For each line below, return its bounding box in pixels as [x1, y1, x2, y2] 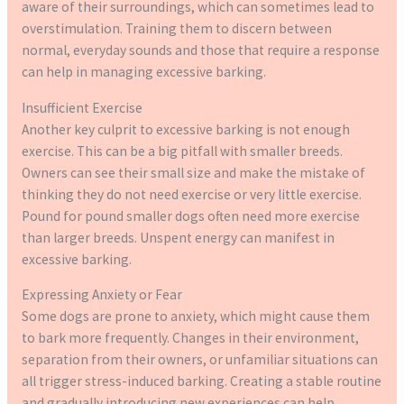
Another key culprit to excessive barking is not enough [21, 120, 350, 138]
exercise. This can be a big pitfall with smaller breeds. [21, 142, 343, 160]
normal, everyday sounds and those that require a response [21, 41, 380, 60]
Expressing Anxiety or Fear [21, 286, 182, 304]
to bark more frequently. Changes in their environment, [21, 329, 359, 347]
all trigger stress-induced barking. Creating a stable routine [21, 372, 381, 390]
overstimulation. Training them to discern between [21, 20, 332, 38]
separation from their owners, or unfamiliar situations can [21, 351, 378, 369]
